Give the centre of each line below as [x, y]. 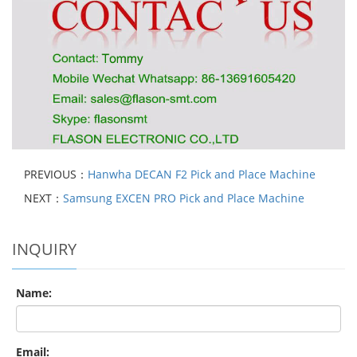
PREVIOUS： [56, 174]
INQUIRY [44, 249]
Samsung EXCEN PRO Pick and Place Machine [184, 198]
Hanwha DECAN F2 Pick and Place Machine [202, 174]
